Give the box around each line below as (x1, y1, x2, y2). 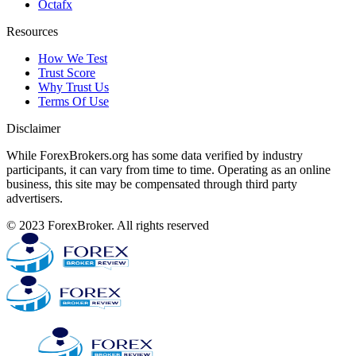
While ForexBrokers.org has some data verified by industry (6, 148, 303, 162)
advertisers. (6, 191, 63, 205)
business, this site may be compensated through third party (6, 176, 297, 191)
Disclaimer (6, 121, 60, 135)
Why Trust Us (38, 79, 109, 94)
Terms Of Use (38, 94, 109, 108)
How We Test (38, 51, 107, 65)
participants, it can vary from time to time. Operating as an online (6, 162, 331, 176)
